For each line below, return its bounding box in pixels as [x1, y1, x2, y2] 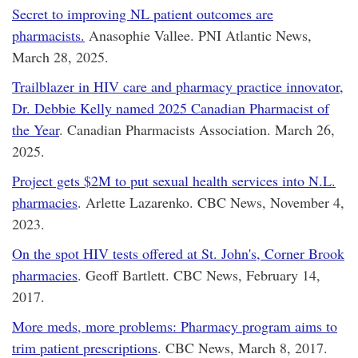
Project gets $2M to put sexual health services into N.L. [12, 170, 336, 190]
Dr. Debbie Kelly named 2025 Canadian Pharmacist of [12, 97, 329, 117]
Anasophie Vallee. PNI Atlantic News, [85, 25, 312, 45]
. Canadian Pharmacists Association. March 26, [59, 119, 335, 139]
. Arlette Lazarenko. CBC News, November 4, [78, 192, 344, 212]
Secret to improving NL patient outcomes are [12, 3, 273, 23]
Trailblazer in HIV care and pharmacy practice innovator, [12, 76, 344, 96]
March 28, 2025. [12, 46, 109, 66]
